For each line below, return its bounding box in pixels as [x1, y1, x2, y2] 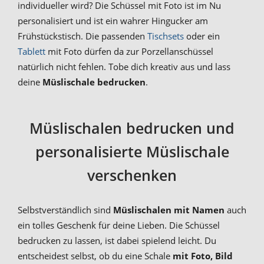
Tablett [18, 45, 45, 57]
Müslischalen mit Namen [113, 204, 225, 216]
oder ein [184, 29, 220, 42]
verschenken [87, 165, 177, 186]
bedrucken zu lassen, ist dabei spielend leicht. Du [18, 235, 216, 247]
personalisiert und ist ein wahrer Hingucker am [18, 14, 208, 27]
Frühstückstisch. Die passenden [18, 29, 147, 42]
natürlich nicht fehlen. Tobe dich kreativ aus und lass [18, 60, 230, 72]
